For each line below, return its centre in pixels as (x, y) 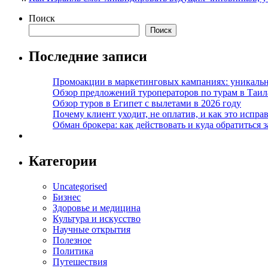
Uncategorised (80, 186)
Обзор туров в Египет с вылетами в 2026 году (147, 103)
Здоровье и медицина (97, 208)
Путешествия (80, 261)
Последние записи (88, 57)
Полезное (72, 240)
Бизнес (67, 197)
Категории (63, 161)
